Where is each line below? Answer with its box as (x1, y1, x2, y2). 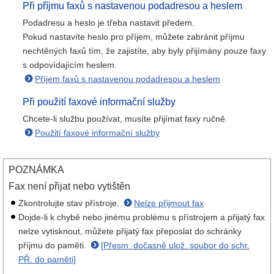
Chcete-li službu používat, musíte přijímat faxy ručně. (23, 114, 228, 124)
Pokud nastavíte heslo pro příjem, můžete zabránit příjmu (23, 32, 245, 42)
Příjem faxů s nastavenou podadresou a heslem (35, 74, 220, 84)
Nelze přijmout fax (134, 198, 204, 208)
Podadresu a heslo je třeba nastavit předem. (23, 18, 194, 28)
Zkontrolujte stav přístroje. (18, 198, 122, 208)
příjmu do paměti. (18, 240, 89, 250)
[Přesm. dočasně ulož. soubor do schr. (101, 240, 250, 250)
